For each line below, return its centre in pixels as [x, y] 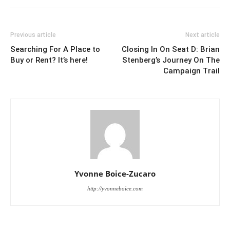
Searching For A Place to [55, 50]
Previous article [33, 35]
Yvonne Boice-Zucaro [115, 174]
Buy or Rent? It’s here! [49, 60]
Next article [203, 35]
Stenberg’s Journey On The [171, 60]
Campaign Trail [191, 71]
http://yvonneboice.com [115, 189]
